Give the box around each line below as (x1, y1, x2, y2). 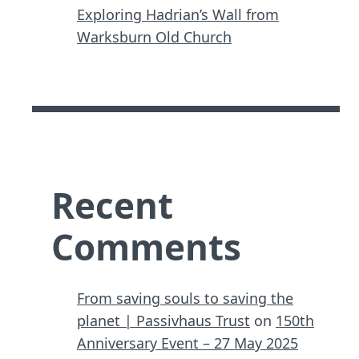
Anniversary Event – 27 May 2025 (77, 333, 298, 353)
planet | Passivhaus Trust (77, 310, 250, 330)
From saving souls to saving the (77, 288, 293, 308)
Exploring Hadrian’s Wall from (77, 4, 279, 24)
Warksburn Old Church (77, 26, 232, 46)
